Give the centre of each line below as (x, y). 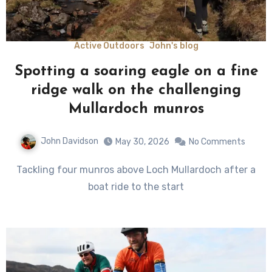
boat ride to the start (136, 186)
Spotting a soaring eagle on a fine (136, 71)
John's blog (174, 46)
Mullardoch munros (136, 109)
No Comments (217, 141)
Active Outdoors (109, 46)
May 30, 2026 (142, 141)
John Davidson (69, 141)
